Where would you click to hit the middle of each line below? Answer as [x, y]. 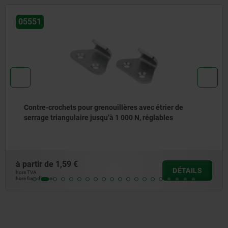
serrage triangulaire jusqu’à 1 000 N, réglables [98, 117]
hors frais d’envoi [35, 179]
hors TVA [26, 173]
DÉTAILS [187, 171]
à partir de [36, 164]
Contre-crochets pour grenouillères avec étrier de [104, 107]
